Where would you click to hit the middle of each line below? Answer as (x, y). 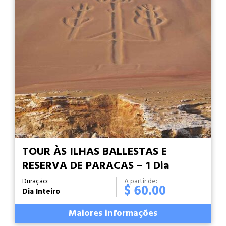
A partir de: (141, 182)
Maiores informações (113, 214)
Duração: (36, 182)
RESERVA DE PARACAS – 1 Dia (96, 166)
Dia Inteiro (41, 192)
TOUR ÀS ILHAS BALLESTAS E (95, 152)
